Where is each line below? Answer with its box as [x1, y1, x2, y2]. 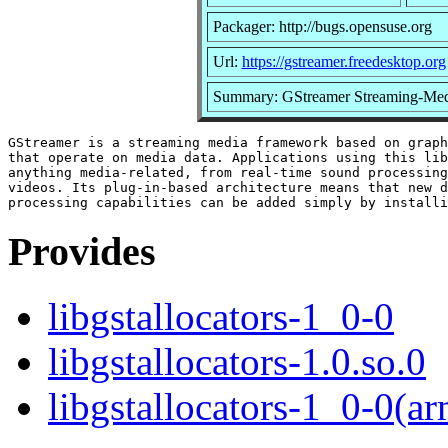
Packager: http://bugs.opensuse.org [212, 17, 432, 35]
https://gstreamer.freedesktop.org [241, 52, 446, 70]
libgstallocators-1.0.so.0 [48, 340, 426, 384]
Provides [8, 229, 156, 275]
